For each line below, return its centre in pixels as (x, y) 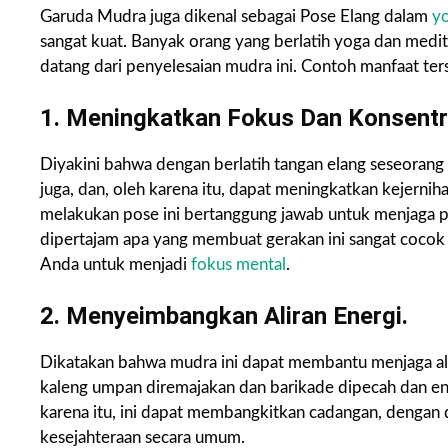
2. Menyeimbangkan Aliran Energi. (224, 316)
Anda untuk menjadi (115, 265)
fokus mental (238, 265)
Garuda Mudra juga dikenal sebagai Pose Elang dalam (236, 17)
